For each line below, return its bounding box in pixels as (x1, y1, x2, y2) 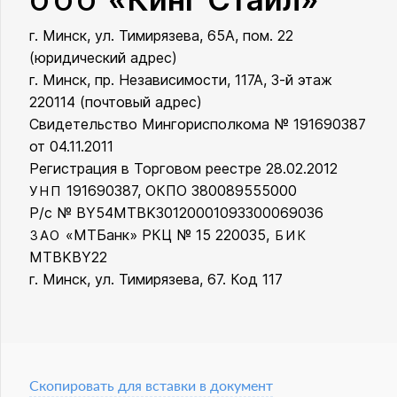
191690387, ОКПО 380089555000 (62, 182, 297, 200)
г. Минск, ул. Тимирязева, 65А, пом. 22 (29, 27, 293, 45)
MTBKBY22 (29, 248, 107, 267)
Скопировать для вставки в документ (29, 377, 273, 394)
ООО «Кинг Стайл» (29, 41, 160, 59)
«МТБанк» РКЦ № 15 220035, (61, 226, 269, 245)
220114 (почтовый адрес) (29, 93, 202, 112)
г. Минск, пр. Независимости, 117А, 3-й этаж (29, 71, 332, 90)
